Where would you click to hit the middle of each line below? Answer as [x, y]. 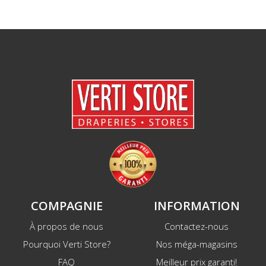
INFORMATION [197, 206]
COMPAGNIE [66, 206]
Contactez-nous [197, 227]
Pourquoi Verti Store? [66, 244]
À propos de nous [66, 227]
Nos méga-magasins [197, 244]
